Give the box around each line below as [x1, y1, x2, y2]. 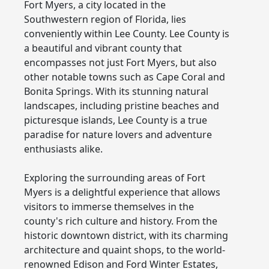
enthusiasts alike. [24, 142, 103, 156]
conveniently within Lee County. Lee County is [24, 26, 229, 40]
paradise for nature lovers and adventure [24, 127, 212, 141]
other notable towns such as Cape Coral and [24, 70, 225, 83]
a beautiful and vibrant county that [24, 41, 182, 55]
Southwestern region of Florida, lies [24, 12, 186, 26]
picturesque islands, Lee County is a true [24, 113, 207, 127]
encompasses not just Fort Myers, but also [24, 55, 217, 69]
